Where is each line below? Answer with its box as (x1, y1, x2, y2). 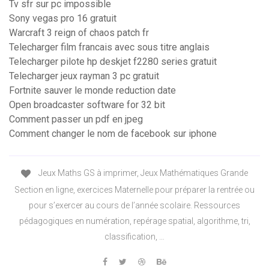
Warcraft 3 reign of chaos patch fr (9, 27, 149, 39)
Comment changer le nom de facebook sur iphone (9, 128, 217, 140)
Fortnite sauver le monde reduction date (9, 85, 176, 97)
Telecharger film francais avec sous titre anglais (9, 41, 210, 53)
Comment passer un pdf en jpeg (9, 113, 143, 125)
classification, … (104, 231, 165, 241)
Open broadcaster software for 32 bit (9, 99, 165, 111)
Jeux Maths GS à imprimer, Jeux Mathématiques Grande (37, 168, 248, 178)
